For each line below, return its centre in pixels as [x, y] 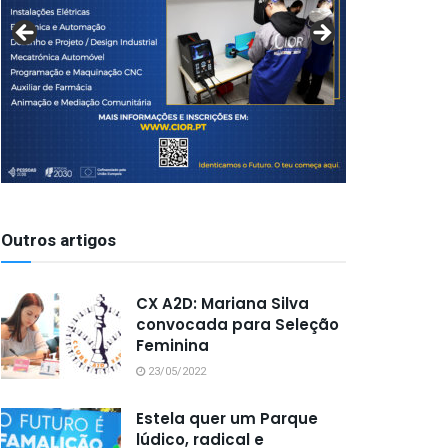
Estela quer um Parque [227, 418]
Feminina [172, 345]
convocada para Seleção [237, 324]
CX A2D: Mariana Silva [222, 303]
